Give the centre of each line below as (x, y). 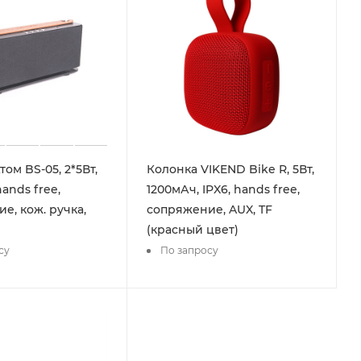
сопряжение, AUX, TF (210, 209)
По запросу (190, 251)
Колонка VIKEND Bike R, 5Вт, (231, 169)
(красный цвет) (193, 229)
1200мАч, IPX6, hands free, (224, 189)
